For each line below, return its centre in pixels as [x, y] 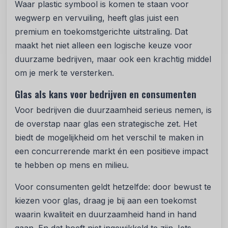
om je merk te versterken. [64, 73]
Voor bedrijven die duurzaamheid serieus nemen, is [113, 110]
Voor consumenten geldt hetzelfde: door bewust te [113, 187]
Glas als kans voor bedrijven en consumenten [106, 94]
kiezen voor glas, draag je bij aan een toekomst [106, 201]
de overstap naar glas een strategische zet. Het [106, 124]
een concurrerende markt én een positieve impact [111, 151]
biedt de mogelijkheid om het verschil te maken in [109, 138]
